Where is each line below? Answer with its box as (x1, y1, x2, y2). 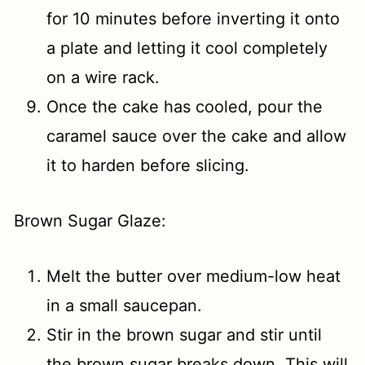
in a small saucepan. (46, 295, 208, 315)
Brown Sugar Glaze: (14, 210, 167, 231)
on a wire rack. (46, 67, 161, 87)
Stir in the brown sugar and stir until (46, 324, 323, 345)
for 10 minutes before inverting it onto (46, 8, 341, 29)
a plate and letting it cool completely (46, 37, 328, 58)
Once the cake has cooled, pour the (46, 96, 323, 117)
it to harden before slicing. (46, 155, 250, 175)
